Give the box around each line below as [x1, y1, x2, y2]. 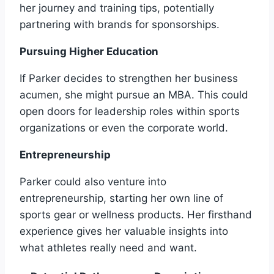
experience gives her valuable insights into [20, 224, 228, 237]
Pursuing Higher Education [20, 45, 158, 57]
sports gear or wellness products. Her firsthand [20, 208, 252, 221]
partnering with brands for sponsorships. [20, 18, 220, 31]
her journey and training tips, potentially [20, 1, 214, 14]
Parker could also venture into [20, 175, 166, 188]
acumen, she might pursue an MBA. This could [20, 88, 248, 101]
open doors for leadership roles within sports [20, 105, 240, 117]
